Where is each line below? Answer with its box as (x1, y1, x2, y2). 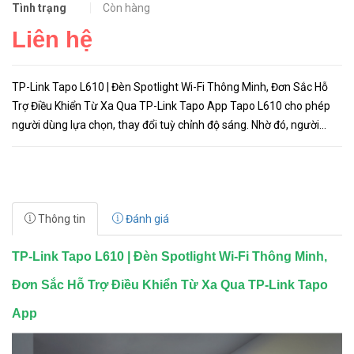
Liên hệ (12, 27, 92, 52)
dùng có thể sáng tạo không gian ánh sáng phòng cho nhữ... (12, 137, 304, 150)
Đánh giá (123, 213, 169, 225)
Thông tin (36, 213, 85, 225)
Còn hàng (103, 2, 150, 14)
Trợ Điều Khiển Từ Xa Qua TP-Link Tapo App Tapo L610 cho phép (12, 100, 230, 112)
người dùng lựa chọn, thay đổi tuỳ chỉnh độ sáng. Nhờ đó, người (12, 119, 319, 131)
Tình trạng (12, 2, 66, 14)
